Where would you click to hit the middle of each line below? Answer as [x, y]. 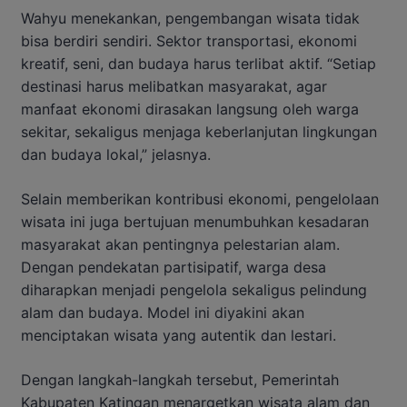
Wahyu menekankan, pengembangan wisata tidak [190, 18]
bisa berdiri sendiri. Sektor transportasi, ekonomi [189, 40]
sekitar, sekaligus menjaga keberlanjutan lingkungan [199, 131]
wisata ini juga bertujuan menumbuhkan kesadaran [195, 221]
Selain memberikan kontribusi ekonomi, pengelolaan [200, 199]
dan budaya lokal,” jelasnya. [116, 154]
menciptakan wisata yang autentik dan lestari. [179, 335]
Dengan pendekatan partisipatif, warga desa [174, 267]
